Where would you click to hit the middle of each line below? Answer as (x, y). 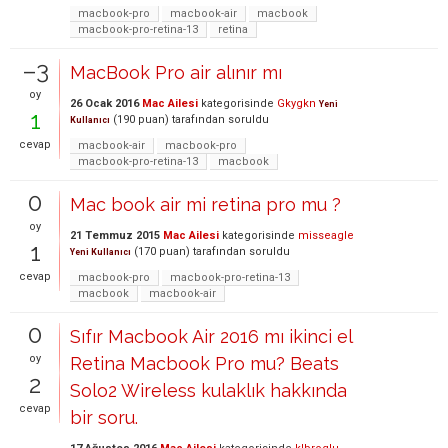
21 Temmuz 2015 (115, 235)
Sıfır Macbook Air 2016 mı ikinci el (211, 336)
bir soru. (104, 417)
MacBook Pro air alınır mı (176, 72)
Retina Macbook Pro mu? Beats (204, 363)
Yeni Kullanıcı (100, 252)
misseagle (326, 235)
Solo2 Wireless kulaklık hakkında (208, 390)
